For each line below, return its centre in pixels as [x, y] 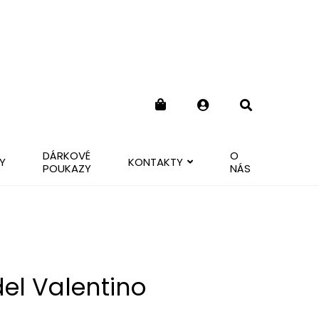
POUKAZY [67, 168]
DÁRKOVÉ [66, 155]
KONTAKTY [155, 162]
